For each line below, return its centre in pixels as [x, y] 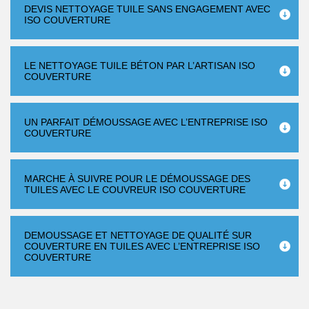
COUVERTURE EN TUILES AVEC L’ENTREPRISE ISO [142, 246]
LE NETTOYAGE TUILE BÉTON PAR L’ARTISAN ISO [140, 66]
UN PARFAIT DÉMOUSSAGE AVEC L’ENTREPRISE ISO [146, 122]
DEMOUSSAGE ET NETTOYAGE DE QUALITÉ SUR [138, 235]
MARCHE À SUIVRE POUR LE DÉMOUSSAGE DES [137, 179]
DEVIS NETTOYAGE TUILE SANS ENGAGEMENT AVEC [147, 9]
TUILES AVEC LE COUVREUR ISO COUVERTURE [135, 190]
